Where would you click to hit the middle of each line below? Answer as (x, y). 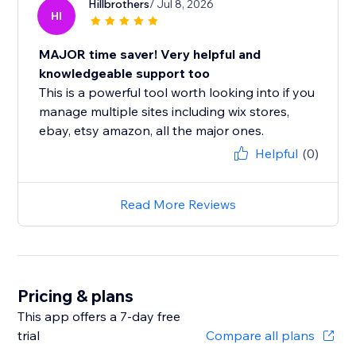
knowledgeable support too (125, 74)
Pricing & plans (76, 296)
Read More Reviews (178, 205)
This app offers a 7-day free (99, 317)
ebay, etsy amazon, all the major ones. (152, 131)
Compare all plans (260, 336)
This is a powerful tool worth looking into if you (177, 93)
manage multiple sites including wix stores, (164, 112)
